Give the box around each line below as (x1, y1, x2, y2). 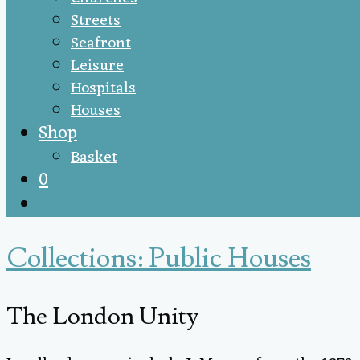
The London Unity (6, 301, 198, 333)
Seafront (71, 30, 131, 57)
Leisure (71, 52, 124, 80)
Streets (71, 7, 121, 35)
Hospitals (71, 75, 136, 102)
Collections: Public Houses (6, 240, 311, 277)
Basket (71, 144, 117, 171)
